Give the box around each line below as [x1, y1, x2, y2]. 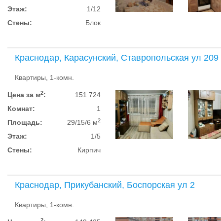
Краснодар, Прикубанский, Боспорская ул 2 [15, 180, 195, 190]
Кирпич [77, 146, 101, 154]
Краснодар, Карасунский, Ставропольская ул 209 [15, 53, 219, 63]
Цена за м [7, 91, 40, 99]
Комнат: [7, 105, 35, 112]
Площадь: [7, 118, 42, 126]
